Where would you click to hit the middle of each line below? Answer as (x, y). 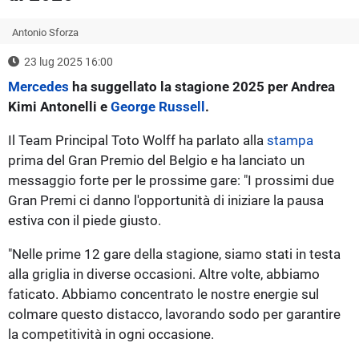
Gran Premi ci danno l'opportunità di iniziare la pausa (166, 200)
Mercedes (38, 86)
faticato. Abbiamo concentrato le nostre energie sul (163, 294)
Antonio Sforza (45, 32)
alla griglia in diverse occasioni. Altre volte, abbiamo (164, 274)
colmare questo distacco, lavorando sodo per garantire (174, 314)
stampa (290, 140)
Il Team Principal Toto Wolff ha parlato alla (137, 140)
